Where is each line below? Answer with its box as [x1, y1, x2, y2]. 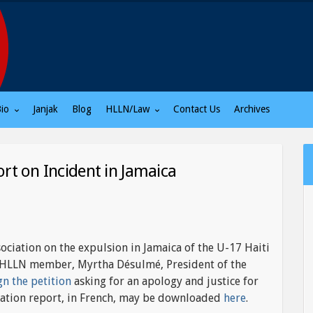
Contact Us [173, 103, 220, 115]
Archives [234, 103, 270, 115]
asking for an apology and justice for [71, 275, 259, 288]
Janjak [33, 103, 58, 115]
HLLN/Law [105, 103, 152, 115]
